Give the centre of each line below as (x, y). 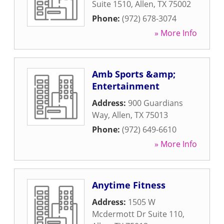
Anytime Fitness (129, 185)
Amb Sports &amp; (134, 74)
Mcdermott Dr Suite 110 (137, 214)
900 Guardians (155, 103)
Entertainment (126, 86)
